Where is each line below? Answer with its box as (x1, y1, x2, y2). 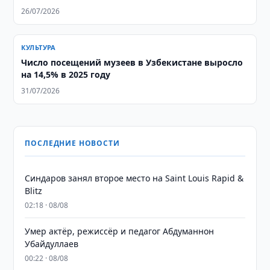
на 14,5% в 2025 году (21, 69, 111, 80)
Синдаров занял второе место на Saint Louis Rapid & (25, 172, 244, 184)
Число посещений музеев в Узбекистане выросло (21, 57, 243, 68)
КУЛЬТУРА (21, 43, 56, 52)
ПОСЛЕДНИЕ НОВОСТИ (25, 138, 120, 148)
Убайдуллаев (25, 238, 79, 250)
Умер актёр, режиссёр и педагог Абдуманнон (25, 225, 215, 237)
